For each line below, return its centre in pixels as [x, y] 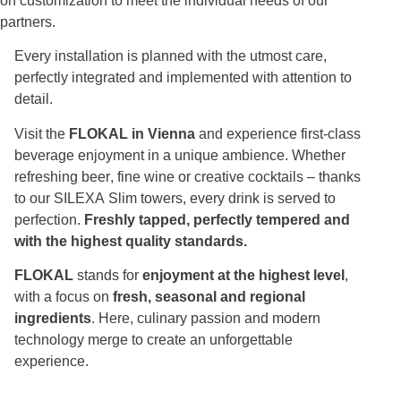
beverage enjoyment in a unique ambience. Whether [180, 155]
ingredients [53, 318]
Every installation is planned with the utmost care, [171, 56]
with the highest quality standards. [131, 241]
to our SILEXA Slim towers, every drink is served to [175, 198]
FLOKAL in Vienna [132, 133]
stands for [108, 275]
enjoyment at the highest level [243, 275]
